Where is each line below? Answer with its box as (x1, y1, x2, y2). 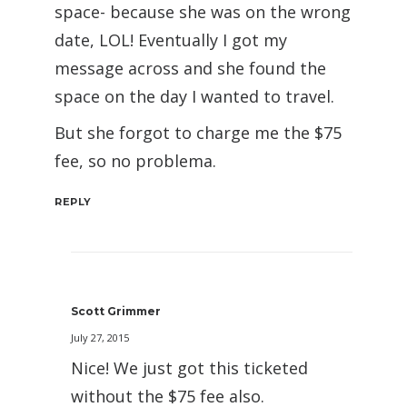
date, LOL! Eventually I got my (55, 28, 287, 51)
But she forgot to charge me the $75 (55, 121, 342, 144)
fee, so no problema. (55, 149, 216, 172)
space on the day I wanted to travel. (55, 84, 334, 107)
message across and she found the (55, 56, 326, 79)
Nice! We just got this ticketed (71, 356, 308, 379)
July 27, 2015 (71, 330, 129, 344)
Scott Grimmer (71, 303, 161, 318)
